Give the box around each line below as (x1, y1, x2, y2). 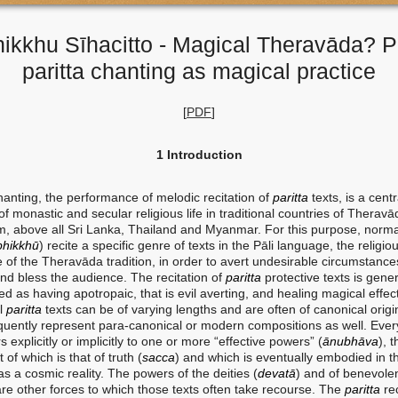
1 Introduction (155, 147, 243, 162)
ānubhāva (322, 334, 378, 348)
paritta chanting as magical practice (22, 59, 376, 84)
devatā (258, 366, 296, 380)
